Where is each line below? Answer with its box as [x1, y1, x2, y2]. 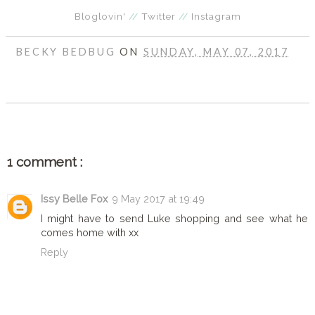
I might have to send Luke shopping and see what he [41, 212, 308, 225]
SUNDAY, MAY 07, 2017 [143, 45, 289, 58]
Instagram [191, 10, 241, 22]
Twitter [141, 10, 176, 22]
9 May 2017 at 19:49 [112, 193, 205, 205]
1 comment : [7, 153, 82, 169]
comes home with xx [41, 226, 139, 239]
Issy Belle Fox [41, 193, 108, 205]
